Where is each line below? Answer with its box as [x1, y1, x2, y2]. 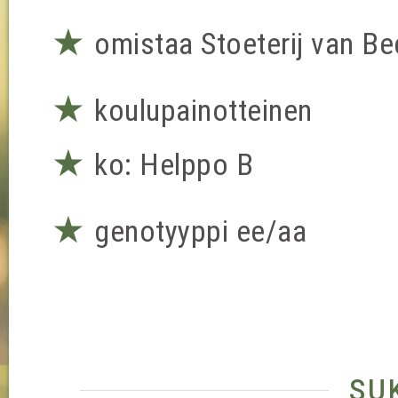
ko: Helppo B [86, 147, 253, 182]
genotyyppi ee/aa [86, 213, 306, 249]
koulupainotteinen [86, 92, 313, 128]
